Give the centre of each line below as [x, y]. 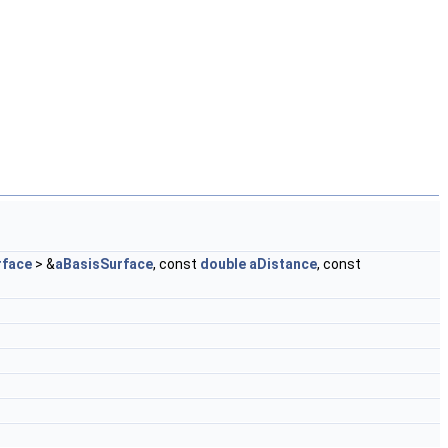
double [223, 264]
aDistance [283, 264]
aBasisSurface [104, 264]
